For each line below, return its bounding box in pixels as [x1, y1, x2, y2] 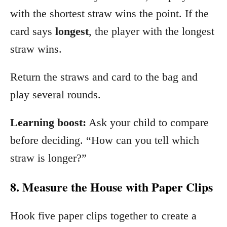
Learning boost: [10, 116, 86, 129]
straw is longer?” [10, 151, 87, 164]
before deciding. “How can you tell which [10, 133, 199, 146]
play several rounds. [10, 88, 101, 101]
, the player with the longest [89, 24, 214, 37]
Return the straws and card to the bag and [10, 70, 198, 83]
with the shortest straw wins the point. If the [10, 7, 209, 20]
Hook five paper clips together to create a [10, 209, 197, 222]
